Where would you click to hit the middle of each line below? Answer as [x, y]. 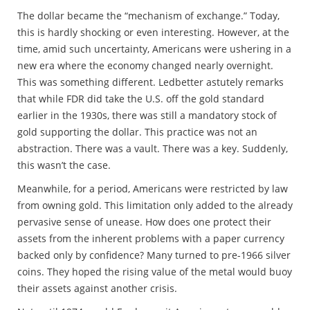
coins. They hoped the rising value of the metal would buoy [155, 271]
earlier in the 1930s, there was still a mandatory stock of [147, 115]
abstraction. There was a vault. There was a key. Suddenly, [153, 148]
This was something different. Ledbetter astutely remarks [151, 82]
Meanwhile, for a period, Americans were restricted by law [153, 188]
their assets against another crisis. [99, 288]
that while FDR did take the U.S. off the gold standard [141, 98]
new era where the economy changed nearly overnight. [145, 65]
